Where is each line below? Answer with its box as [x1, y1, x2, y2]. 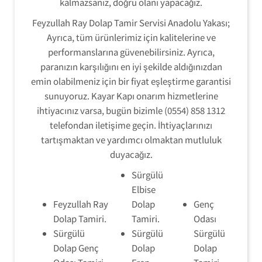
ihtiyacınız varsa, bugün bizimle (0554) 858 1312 [37, 104, 225, 116]
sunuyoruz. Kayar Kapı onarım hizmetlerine [44, 89, 218, 102]
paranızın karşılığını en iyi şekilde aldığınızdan [40, 60, 222, 73]
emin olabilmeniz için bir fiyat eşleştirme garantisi [31, 75, 231, 87]
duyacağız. [109, 148, 153, 160]
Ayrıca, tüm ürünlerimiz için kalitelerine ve [46, 31, 216, 43]
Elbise [132, 183, 156, 195]
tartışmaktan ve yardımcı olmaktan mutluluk [40, 133, 222, 146]
